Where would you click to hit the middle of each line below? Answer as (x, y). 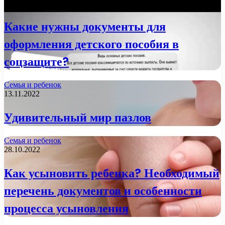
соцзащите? (36, 62)
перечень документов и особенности (103, 190)
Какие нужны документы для (85, 27)
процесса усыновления (66, 208)
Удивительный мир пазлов (78, 118)
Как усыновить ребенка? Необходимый (112, 173)
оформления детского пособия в (91, 44)
